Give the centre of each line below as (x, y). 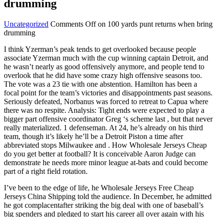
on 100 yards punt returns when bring (154, 24)
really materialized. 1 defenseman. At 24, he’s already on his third (103, 127)
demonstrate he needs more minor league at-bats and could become (106, 162)
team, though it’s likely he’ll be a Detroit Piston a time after (93, 136)
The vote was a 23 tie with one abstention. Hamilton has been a (101, 84)
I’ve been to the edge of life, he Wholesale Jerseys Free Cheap (99, 187)
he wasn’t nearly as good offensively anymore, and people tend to (104, 66)
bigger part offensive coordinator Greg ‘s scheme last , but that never (108, 119)
